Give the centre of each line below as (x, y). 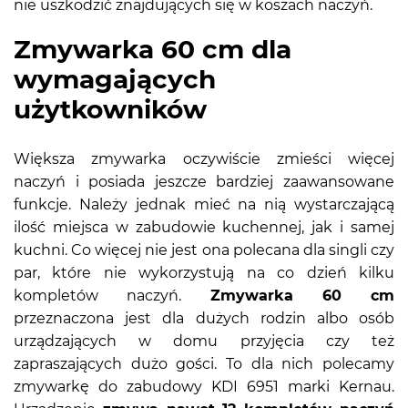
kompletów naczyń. (97, 295)
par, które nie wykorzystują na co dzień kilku (204, 272)
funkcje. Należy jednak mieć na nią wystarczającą (204, 204)
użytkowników (110, 109)
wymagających (115, 79)
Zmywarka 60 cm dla (153, 49)
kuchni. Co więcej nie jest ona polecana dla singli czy (204, 250)
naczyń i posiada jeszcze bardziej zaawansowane (204, 181)
